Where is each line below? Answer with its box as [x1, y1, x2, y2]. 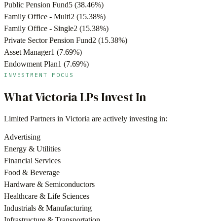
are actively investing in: [90, 114, 167, 123]
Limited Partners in [4, 114, 65, 123]
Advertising [4, 133, 40, 142]
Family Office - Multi [4, 12, 71, 21]
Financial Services [4, 156, 61, 165]
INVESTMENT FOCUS [4, 71, 74, 78]
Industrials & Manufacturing [4, 204, 92, 213]
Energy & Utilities [4, 145, 61, 153]
